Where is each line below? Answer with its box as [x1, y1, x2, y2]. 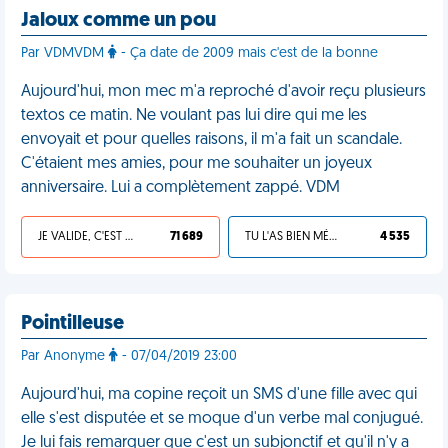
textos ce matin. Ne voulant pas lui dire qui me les [21, 108, 367, 124]
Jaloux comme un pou [21, 11, 216, 31]
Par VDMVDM [21, 46, 108, 61]
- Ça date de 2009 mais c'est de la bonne [117, 46, 378, 61]
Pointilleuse [21, 314, 124, 334]
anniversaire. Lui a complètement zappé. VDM [21, 180, 340, 196]
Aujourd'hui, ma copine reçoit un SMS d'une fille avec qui [21, 387, 417, 403]
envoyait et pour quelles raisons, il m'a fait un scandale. [21, 132, 402, 148]
